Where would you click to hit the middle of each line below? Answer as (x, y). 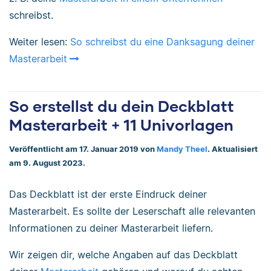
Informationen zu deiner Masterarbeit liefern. (111, 228)
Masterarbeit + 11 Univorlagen (121, 125)
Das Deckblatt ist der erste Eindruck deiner (108, 194)
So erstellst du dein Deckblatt (122, 106)
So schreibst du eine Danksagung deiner (162, 42)
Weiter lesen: (40, 42)
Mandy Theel (182, 149)
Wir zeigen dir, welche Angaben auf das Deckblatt (123, 254)
